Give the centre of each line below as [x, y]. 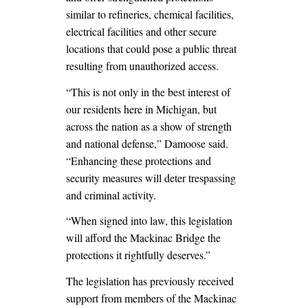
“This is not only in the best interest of [148, 91]
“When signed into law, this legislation [149, 221]
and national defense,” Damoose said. [147, 143]
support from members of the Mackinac [151, 298]
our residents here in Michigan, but [141, 109]
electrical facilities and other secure [141, 31]
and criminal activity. [111, 195]
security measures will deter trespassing [151, 177]
